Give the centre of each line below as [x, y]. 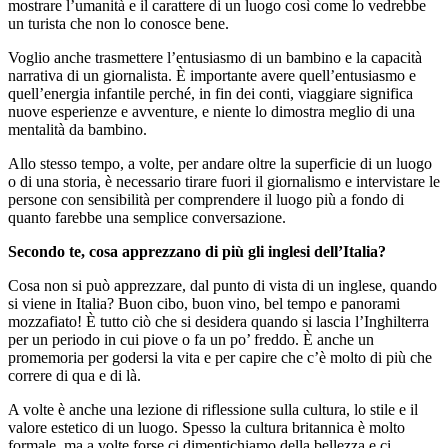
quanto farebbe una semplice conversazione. [147, 218]
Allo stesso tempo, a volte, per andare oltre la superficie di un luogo [220, 164]
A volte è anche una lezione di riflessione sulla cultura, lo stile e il [213, 410]
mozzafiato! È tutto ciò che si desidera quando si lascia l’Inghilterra [218, 322]
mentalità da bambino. [77, 130]
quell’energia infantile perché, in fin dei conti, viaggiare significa [210, 94]
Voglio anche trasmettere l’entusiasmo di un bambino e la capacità [215, 58]
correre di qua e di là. [74, 376]
